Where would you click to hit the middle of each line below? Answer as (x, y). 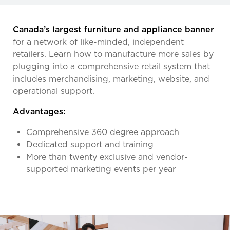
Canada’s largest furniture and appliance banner (113, 29)
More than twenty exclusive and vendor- (107, 157)
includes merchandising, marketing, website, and (111, 79)
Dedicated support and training (90, 144)
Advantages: (39, 111)
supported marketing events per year (101, 169)
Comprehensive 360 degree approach (103, 132)
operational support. (54, 91)
